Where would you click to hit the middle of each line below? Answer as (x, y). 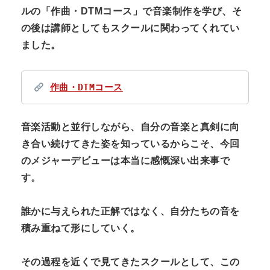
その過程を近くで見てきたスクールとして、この (130, 262)
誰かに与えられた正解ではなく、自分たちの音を (130, 212)
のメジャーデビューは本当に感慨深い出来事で (126, 161)
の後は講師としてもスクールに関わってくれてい (130, 28)
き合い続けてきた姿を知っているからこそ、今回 (130, 144)
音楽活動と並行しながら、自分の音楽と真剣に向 (130, 127)
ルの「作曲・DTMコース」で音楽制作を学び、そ (132, 11)
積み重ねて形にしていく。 (81, 228)
